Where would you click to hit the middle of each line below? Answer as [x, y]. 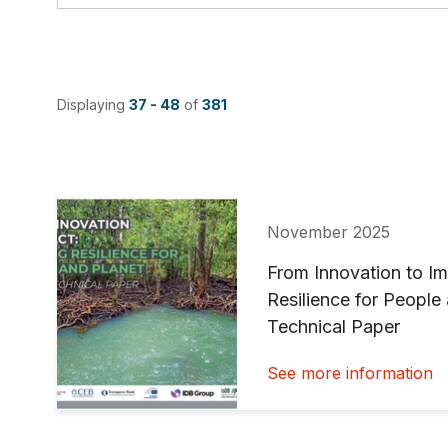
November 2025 [328, 231]
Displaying [93, 104]
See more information [350, 372]
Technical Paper [333, 326]
